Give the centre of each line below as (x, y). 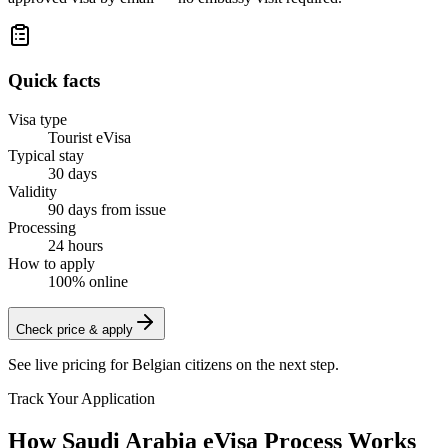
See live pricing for (70, 364)
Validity (32, 191)
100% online (88, 281)
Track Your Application (81, 398)
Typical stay (46, 155)
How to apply (51, 263)
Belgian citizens (182, 364)
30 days (72, 173)
